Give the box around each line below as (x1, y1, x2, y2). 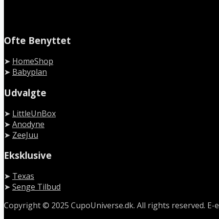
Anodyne (12, 118, 44, 130)
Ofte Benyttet (4, 34, 71, 47)
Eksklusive (4, 149, 52, 162)
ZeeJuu (12, 129, 38, 140)
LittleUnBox (12, 108, 56, 119)
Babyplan (12, 66, 47, 78)
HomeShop (12, 56, 53, 67)
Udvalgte (4, 86, 46, 99)
